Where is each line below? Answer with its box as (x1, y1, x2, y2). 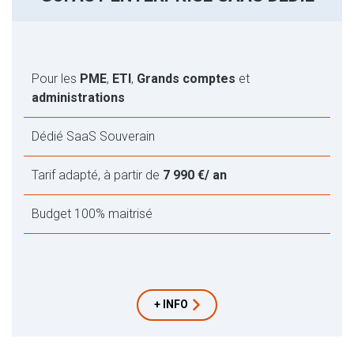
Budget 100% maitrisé (32, 205, 153, 221)
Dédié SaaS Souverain (32, 128, 155, 144)
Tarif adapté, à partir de (32, 167, 163, 183)
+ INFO (154, 297, 188, 311)
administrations (32, 89, 125, 105)
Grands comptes (137, 70, 239, 86)
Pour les (32, 70, 80, 86)
